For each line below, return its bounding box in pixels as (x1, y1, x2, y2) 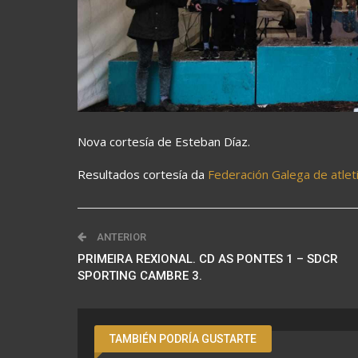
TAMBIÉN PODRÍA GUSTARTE (109, 332, 257, 346)
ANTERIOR (94, 231, 146, 244)
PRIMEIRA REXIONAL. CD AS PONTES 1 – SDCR (78, 252, 338, 267)
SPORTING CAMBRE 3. (78, 268, 202, 284)
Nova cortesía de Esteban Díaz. (78, 133, 250, 150)
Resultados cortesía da (78, 166, 208, 183)
